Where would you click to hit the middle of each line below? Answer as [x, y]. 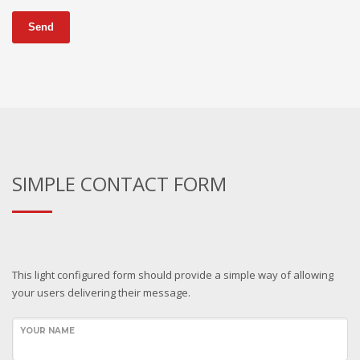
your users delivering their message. [101, 292]
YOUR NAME [47, 330]
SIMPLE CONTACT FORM [119, 183]
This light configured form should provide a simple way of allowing [173, 274]
